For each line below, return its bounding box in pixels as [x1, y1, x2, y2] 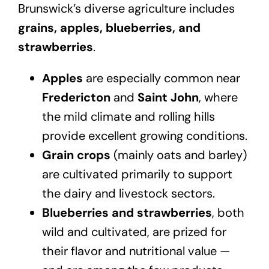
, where [198, 89, 238, 106]
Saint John [137, 89, 199, 106]
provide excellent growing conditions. [41, 128, 247, 144]
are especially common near [82, 70, 240, 86]
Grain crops [41, 147, 110, 163]
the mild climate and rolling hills [41, 109, 215, 125]
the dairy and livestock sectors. [41, 186, 215, 202]
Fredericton [41, 89, 110, 106]
